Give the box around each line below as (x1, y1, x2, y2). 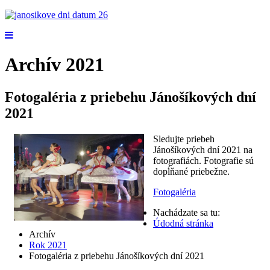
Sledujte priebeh (153, 133, 215, 144)
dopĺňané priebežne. (153, 166, 230, 177)
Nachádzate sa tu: (153, 207, 225, 218)
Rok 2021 (29, 239, 67, 250)
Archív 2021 (5, 54, 104, 76)
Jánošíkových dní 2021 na (153, 144, 253, 155)
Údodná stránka (153, 218, 213, 228)
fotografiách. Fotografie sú (153, 155, 254, 166)
